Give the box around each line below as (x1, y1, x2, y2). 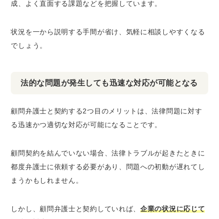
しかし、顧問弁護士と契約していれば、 (11, 205, 141, 213)
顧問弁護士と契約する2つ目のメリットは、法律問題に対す (11, 107, 202, 115)
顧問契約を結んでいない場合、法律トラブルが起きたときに (11, 149, 205, 157)
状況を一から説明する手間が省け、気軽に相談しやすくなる (11, 28, 205, 36)
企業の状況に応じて (140, 205, 205, 213)
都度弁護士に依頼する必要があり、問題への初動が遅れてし (11, 163, 205, 171)
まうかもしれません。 (11, 176, 83, 184)
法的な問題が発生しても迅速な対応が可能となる (21, 79, 198, 87)
